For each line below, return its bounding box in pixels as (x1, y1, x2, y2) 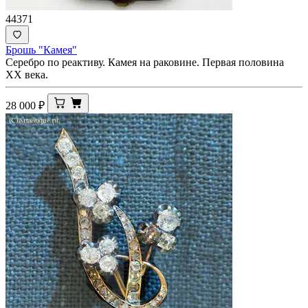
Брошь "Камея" (5, 43, 77, 56)
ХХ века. (5, 68, 48, 80)
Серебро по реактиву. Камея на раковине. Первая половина (5, 56, 284, 68)
